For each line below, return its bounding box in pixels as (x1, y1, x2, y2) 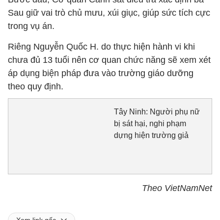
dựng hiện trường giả (113, 131, 189, 139)
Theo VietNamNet (142, 183, 212, 193)
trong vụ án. (8, 21, 55, 31)
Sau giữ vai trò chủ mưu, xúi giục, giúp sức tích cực (8, 8, 210, 18)
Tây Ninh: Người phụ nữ (113, 108, 200, 116)
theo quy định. (8, 82, 63, 91)
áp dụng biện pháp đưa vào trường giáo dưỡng (8, 68, 193, 78)
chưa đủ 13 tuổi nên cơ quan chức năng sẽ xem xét (8, 55, 211, 65)
